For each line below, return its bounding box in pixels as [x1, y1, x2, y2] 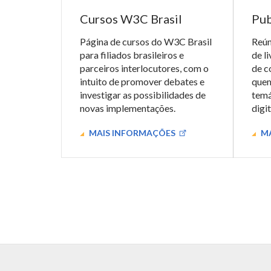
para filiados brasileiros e [80, 49, 184, 60]
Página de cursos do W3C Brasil [80, 36, 212, 47]
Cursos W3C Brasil [80, 11, 182, 26]
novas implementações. [80, 102, 175, 114]
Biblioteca [70, 184, 114, 196]
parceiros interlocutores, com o [80, 62, 209, 74]
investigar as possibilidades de [80, 89, 206, 100]
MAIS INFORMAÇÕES [87, 128, 177, 138]
